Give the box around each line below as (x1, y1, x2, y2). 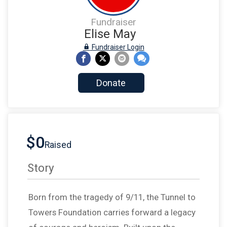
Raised (45, 140, 71, 150)
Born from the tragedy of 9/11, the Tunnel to (28, 192, 196, 203)
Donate (96, 78, 126, 89)
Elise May (84, 27, 136, 41)
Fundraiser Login (90, 43, 144, 51)
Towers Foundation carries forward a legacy (28, 207, 196, 218)
